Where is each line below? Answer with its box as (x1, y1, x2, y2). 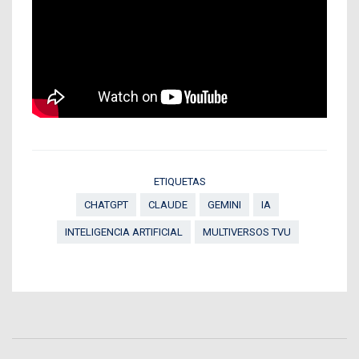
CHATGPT (84, 199, 128, 212)
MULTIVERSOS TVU (202, 226, 291, 239)
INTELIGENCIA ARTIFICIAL (64, 226, 183, 239)
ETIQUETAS (153, 175, 206, 188)
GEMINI (208, 199, 241, 212)
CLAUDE (148, 199, 188, 212)
